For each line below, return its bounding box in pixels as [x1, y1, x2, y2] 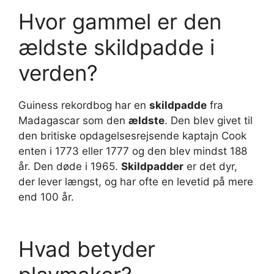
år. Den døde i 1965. [18, 160, 121, 173]
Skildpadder [121, 160, 183, 173]
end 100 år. [18, 191, 74, 204]
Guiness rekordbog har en [18, 99, 149, 112]
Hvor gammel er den [18, 9, 221, 35]
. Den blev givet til [165, 114, 253, 127]
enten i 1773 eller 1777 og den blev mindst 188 [18, 145, 247, 158]
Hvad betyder [18, 235, 155, 262]
